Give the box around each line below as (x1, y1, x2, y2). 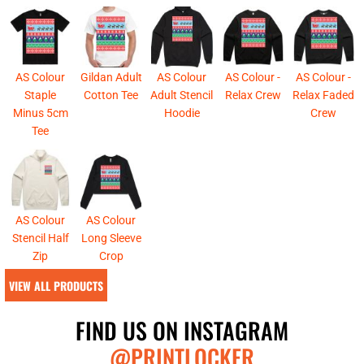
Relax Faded (292, 89, 355, 102)
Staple (24, 89, 57, 102)
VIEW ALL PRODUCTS (9, 276, 103, 294)
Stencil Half (11, 231, 69, 245)
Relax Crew (224, 89, 281, 102)
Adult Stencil (150, 89, 214, 102)
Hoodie (163, 106, 200, 120)
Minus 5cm (12, 106, 68, 120)
